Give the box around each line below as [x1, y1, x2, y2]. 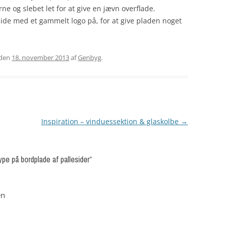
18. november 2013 [12, 53, 69, 63]
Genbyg [78, 53, 101, 63]
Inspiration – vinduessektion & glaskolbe [41, 117, 181, 127]
